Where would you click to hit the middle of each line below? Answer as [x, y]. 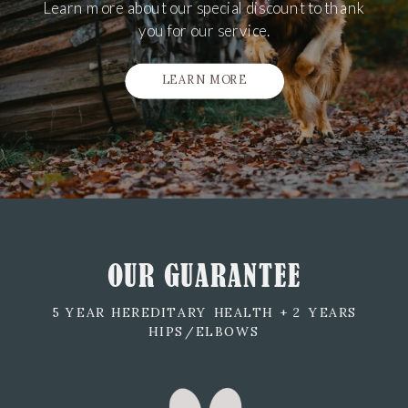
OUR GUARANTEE [204, 276]
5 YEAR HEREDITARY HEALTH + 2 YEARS [204, 313]
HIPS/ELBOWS [204, 332]
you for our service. [204, 31]
